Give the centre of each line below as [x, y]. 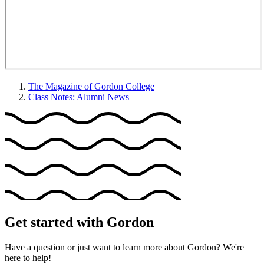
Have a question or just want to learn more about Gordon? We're [124, 247]
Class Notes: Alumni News [79, 97]
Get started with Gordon [79, 222]
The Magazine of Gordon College [91, 87]
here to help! [28, 258]
